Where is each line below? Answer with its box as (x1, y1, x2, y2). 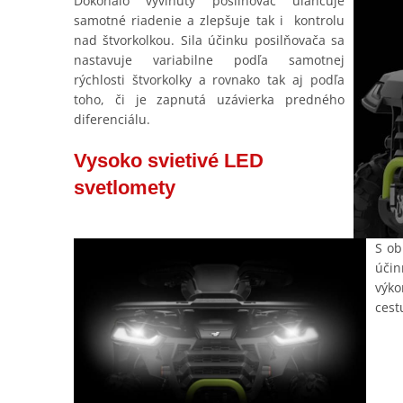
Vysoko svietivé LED (74, 148, 264, 172)
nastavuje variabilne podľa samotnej (74, 50, 345, 68)
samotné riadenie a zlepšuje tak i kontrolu (74, 11, 345, 29)
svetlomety (74, 175, 175, 199)
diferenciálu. (74, 110, 150, 128)
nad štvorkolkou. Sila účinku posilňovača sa (74, 31, 345, 49)
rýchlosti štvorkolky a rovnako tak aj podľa (74, 70, 345, 88)
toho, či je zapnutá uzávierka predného (74, 90, 345, 108)
